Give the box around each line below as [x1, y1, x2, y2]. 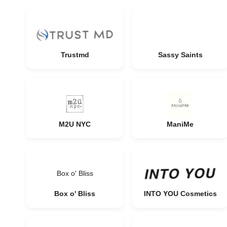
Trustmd [60, 51, 89, 59]
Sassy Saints [158, 51, 203, 59]
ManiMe [167, 120, 194, 128]
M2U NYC [59, 120, 91, 128]
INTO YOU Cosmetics [143, 190, 217, 198]
